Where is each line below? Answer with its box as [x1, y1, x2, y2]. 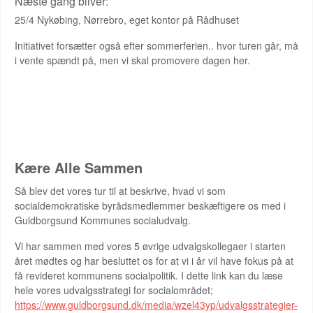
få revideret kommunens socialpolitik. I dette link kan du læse [15, 268, 283, 282]
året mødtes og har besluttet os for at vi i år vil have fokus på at [15, 254, 293, 268]
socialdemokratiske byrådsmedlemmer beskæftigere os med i [15, 198, 286, 212]
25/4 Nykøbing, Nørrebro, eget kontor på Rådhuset [15, 13, 239, 27]
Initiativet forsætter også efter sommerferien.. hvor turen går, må [15, 38, 298, 52]
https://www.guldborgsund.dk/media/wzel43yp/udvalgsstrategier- [15, 298, 298, 312]
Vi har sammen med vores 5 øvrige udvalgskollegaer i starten [15, 239, 286, 253]
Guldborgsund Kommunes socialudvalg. [15, 213, 191, 227]
